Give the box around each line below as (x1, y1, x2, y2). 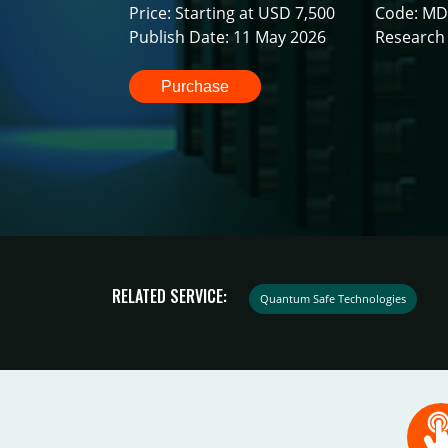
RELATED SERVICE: (112, 283, 227, 308)
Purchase (161, 77, 230, 95)
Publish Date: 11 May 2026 (129, 26, 327, 49)
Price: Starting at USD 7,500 (129, 2, 336, 25)
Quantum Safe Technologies (260, 290, 406, 306)
